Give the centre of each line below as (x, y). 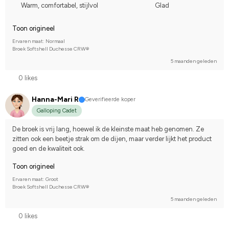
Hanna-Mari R (55, 100)
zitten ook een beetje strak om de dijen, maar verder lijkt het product (112, 139)
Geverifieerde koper (110, 99)
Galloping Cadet (57, 111)
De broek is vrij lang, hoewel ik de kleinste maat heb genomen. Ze (108, 129)
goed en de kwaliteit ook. (49, 149)
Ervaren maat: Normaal (39, 41)
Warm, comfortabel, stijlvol (60, 5)
